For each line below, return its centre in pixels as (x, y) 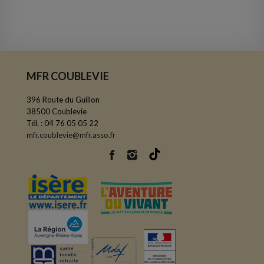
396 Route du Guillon (63, 99)
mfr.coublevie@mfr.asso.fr (71, 135)
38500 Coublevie (57, 111)
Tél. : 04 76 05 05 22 (62, 123)
